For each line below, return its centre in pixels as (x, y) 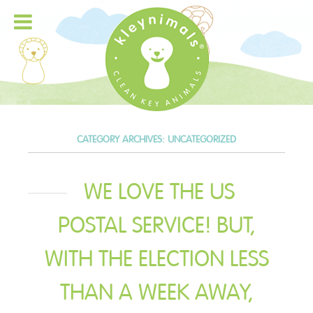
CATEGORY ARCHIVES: (122, 139)
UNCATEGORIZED (202, 139)
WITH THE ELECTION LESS (156, 259)
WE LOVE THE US (159, 192)
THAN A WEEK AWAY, (156, 292)
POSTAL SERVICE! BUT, (156, 225)
